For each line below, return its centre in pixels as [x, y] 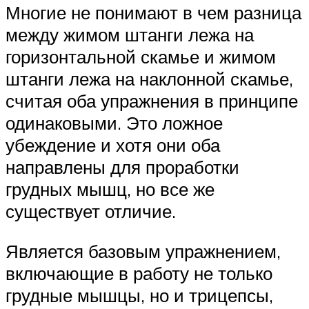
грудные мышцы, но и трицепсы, [139, 295]
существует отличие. [91, 211]
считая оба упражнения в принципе [152, 101]
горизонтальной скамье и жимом [141, 57]
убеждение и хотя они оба [113, 145]
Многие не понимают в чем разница [153, 13]
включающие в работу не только [139, 273]
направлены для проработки [122, 167]
